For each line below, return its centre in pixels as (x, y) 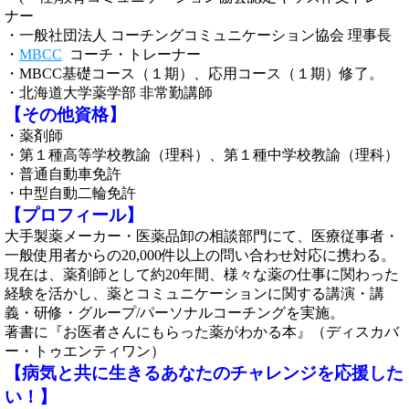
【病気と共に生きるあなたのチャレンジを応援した (204, 373)
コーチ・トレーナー (131, 54)
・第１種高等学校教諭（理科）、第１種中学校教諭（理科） (202, 155)
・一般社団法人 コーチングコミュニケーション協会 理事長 (198, 35)
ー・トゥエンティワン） (85, 351)
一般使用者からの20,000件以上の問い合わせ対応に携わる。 (200, 255)
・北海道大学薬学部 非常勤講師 (109, 93)
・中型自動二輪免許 (70, 193)
